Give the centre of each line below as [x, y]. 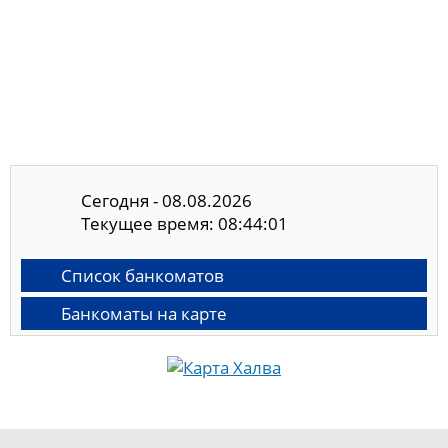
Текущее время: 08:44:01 [184, 224]
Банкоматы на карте [144, 313]
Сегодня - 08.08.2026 [166, 201]
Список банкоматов [142, 275]
